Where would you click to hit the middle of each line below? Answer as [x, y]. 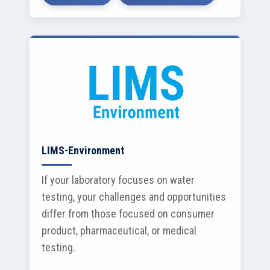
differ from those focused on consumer [128, 214]
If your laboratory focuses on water [118, 180]
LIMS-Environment [83, 150]
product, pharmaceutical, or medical [119, 231]
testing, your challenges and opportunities [134, 197]
